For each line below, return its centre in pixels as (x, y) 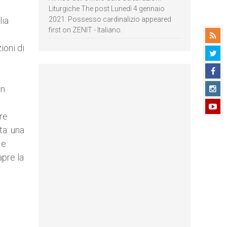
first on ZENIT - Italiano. (85, 30)
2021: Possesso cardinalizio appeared (110, 19)
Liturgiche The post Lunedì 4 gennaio (107, 9)
